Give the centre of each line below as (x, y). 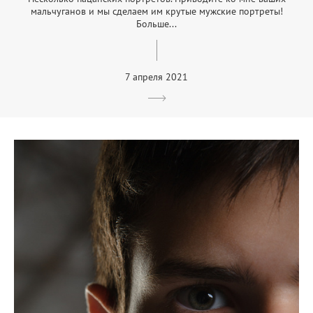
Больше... (156, 24)
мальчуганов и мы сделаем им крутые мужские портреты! (156, 12)
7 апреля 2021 (156, 77)
